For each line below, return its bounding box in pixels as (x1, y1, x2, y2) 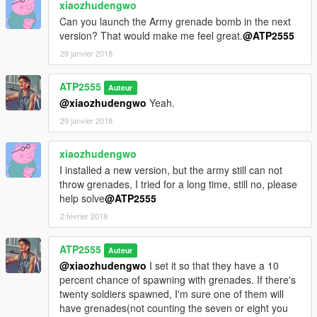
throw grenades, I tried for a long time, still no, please (59, 177, 297, 192)
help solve (59, 191, 105, 206)
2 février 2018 (60, 210, 108, 222)
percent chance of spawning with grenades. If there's (59, 272, 296, 287)
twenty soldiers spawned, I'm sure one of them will (59, 287, 284, 301)
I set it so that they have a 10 (146, 258, 279, 273)
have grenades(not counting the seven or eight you (59, 301, 288, 316)
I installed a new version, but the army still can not (59, 163, 282, 178)
